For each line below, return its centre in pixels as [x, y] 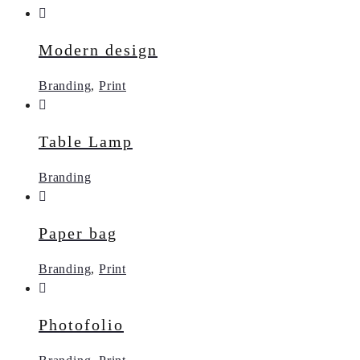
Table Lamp [86, 141]
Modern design [98, 49]
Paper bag [78, 233]
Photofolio [81, 324]
